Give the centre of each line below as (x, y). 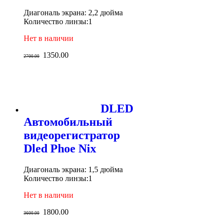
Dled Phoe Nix (60, 149)
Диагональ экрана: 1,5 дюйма (73, 169)
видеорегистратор (72, 135)
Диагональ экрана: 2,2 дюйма (73, 13)
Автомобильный (68, 122)
